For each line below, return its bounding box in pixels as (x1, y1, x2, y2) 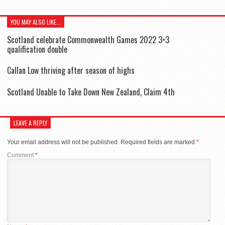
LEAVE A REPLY (14, 118, 47, 127)
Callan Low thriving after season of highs (7, 64, 135, 77)
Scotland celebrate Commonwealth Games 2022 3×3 (7, 34, 169, 46)
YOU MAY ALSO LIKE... (11, 18, 61, 27)
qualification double (7, 43, 67, 56)
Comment (7, 151, 35, 159)
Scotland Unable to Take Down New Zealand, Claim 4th (7, 85, 175, 98)
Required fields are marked (121, 138, 196, 146)
